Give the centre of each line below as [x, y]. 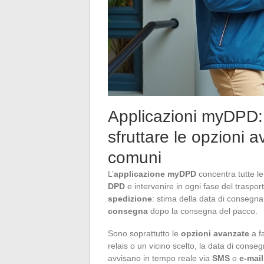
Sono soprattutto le [144, 233]
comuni [135, 157]
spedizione [130, 198]
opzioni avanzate [215, 233]
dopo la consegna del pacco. [203, 211]
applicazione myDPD [155, 174]
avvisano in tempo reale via [160, 258]
